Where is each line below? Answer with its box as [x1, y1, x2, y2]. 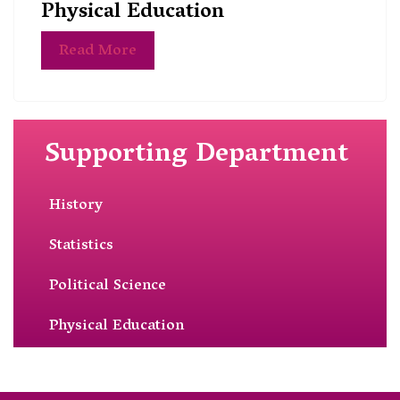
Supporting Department [45, 130, 348, 181]
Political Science [49, 272, 166, 301]
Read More [59, 37, 137, 66]
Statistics [49, 232, 113, 261]
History [49, 192, 103, 221]
